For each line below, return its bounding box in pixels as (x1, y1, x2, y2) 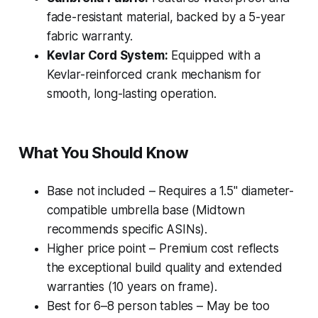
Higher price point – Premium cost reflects (46, 241, 279, 256)
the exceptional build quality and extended (46, 261, 283, 275)
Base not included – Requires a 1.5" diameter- (46, 184, 295, 199)
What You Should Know (18, 143, 189, 163)
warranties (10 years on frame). (46, 280, 217, 295)
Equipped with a (168, 48, 261, 63)
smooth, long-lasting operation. (46, 87, 216, 102)
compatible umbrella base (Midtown (46, 203, 246, 218)
